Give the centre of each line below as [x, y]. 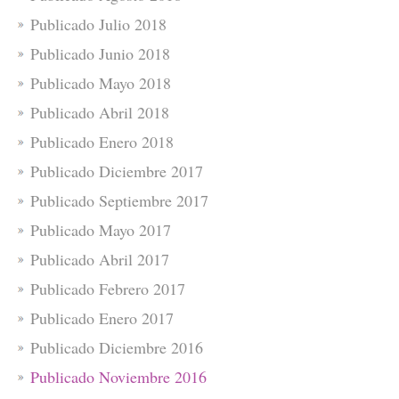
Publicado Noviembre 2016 [118, 376]
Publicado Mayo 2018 [101, 82]
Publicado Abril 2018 [100, 112]
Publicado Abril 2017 [100, 259]
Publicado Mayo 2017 [101, 229]
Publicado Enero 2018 [102, 141]
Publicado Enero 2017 [102, 318]
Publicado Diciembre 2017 [117, 171]
